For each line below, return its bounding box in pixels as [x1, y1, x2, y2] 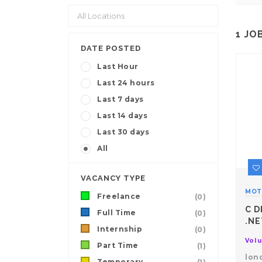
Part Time [97, 241, 139, 250]
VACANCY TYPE [81, 174, 146, 183]
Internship [97, 225, 142, 234]
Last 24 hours [97, 78, 155, 88]
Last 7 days [97, 95, 144, 104]
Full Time [97, 208, 136, 218]
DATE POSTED [81, 44, 141, 53]
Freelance [97, 192, 141, 201]
